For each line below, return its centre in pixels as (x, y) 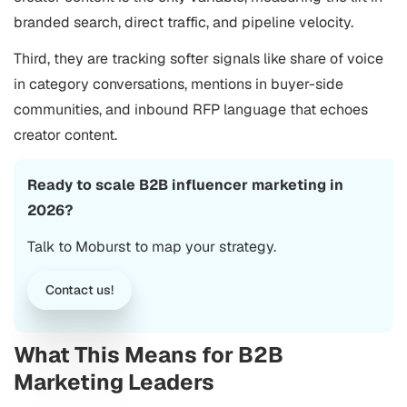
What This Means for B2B (149, 355)
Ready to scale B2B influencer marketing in (185, 185)
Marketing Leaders (114, 382)
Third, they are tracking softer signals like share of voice (199, 59)
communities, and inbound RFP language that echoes (191, 109)
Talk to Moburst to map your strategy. (152, 247)
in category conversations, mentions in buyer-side (179, 84)
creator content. (65, 135)
